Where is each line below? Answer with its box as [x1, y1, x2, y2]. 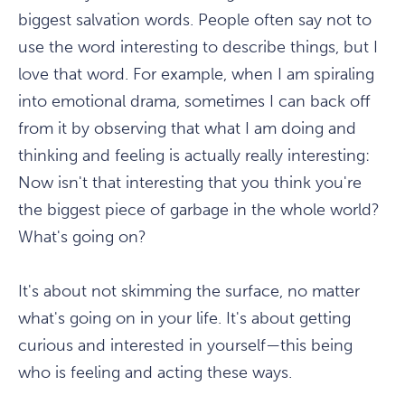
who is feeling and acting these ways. [18, 363, 292, 383]
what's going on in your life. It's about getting [18, 308, 351, 329]
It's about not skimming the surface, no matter [18, 281, 360, 302]
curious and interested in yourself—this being [18, 335, 353, 356]
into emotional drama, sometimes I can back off [18, 91, 371, 112]
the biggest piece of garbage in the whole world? [18, 200, 380, 221]
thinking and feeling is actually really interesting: [18, 146, 370, 166]
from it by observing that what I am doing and [18, 118, 356, 139]
